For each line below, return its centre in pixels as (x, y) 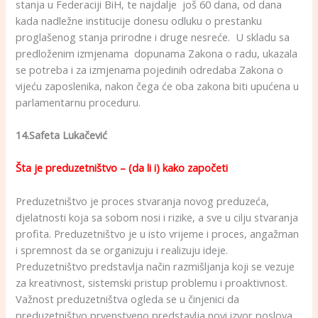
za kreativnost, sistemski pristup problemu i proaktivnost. (152, 282)
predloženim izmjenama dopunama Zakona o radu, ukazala (157, 53)
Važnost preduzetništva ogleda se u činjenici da (128, 298)
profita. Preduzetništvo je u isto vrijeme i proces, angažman (158, 233)
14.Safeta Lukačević (62, 135)
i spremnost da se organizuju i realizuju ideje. (122, 250)
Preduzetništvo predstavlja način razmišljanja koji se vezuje (155, 266)
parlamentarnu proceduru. (78, 102)
